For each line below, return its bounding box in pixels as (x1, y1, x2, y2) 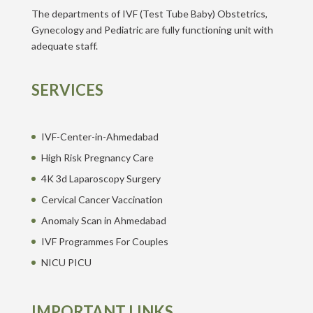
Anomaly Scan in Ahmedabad (41, 214, 166, 226)
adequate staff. (31, 39, 98, 52)
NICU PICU (41, 256, 92, 268)
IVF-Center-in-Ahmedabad (41, 130, 159, 143)
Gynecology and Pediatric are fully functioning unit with (31, 23, 273, 36)
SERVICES (31, 80, 103, 99)
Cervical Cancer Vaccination (41, 193, 163, 205)
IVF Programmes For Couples (41, 235, 168, 247)
